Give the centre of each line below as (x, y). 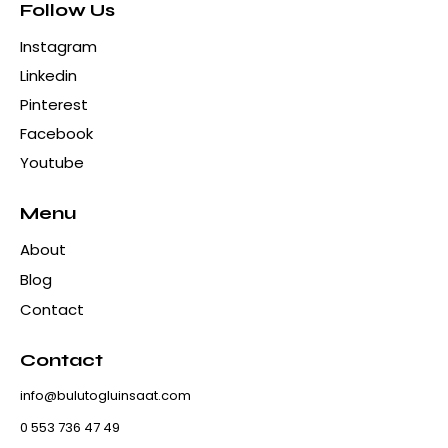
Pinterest (54, 105)
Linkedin (48, 76)
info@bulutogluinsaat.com (105, 396)
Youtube (52, 163)
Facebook (56, 134)
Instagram (58, 47)
